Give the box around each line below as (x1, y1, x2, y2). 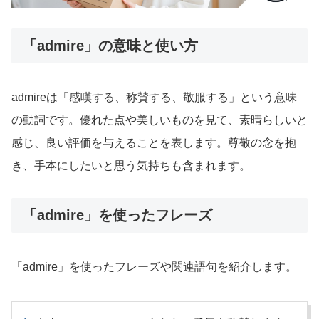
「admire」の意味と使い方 (23, 37, 198, 53)
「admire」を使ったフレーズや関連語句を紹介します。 (11, 261, 297, 273)
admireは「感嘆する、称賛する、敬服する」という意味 (11, 90, 297, 103)
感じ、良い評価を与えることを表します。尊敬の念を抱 (11, 136, 296, 149)
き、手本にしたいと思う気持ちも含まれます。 (11, 159, 251, 172)
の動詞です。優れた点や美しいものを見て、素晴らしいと (11, 113, 308, 126)
